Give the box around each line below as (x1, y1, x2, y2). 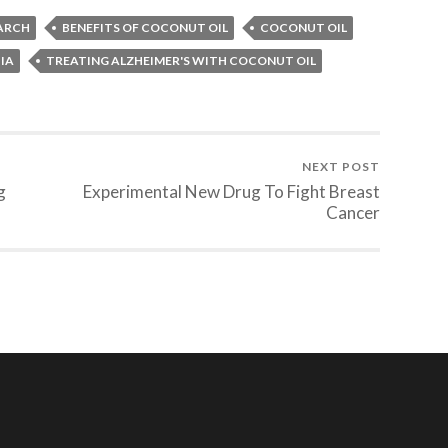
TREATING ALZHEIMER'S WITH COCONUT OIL (46, 53, 316, 69)
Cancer (326, 202, 380, 224)
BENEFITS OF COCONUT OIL (62, 20, 228, 36)
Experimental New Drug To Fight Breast (83, 181, 380, 203)
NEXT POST (302, 159, 380, 175)
